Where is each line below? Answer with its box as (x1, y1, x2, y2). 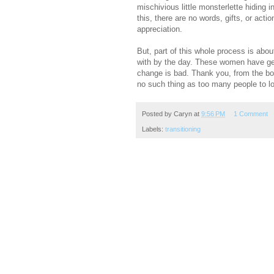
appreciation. (137, 24, 185, 34)
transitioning (165, 125, 201, 133)
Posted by (142, 110, 174, 118)
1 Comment (233, 110, 268, 118)
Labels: (142, 125, 165, 133)
